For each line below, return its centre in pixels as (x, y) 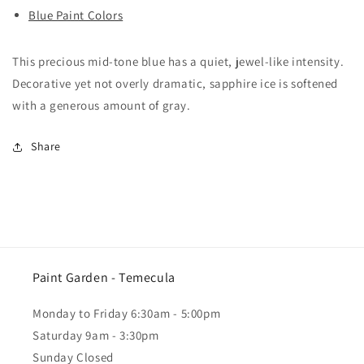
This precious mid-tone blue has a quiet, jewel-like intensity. (178, 62)
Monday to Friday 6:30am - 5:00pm (127, 314)
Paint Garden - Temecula (104, 278)
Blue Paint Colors (76, 15)
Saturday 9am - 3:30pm (96, 336)
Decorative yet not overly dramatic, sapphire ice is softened (175, 84)
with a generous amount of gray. (102, 106)
